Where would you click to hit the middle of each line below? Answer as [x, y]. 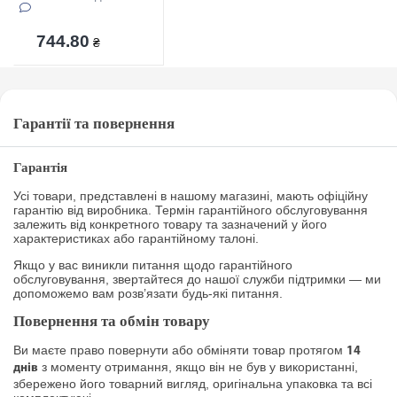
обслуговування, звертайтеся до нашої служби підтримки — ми [197, 279]
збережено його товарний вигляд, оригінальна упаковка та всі [193, 384]
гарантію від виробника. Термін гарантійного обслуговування [191, 210]
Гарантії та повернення [94, 123]
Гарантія [40, 167]
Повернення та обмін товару [112, 321]
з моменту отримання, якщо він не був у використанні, [198, 367]
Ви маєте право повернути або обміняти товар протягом [180, 350]
